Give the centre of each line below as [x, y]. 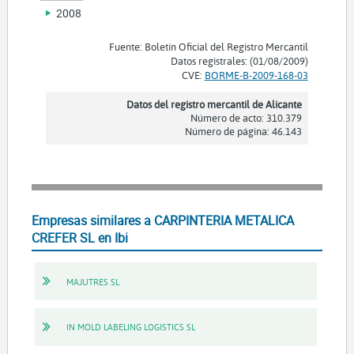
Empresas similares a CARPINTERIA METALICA [162, 221]
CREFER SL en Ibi [79, 238]
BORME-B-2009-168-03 [256, 75]
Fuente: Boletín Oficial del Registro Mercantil [208, 47]
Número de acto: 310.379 [246, 118]
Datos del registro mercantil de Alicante [214, 105]
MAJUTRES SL [92, 281]
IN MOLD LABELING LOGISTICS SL [130, 327]
